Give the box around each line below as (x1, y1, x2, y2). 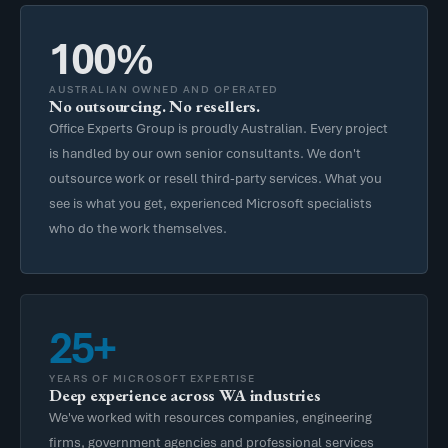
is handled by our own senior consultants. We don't (49, 143, 361, 162)
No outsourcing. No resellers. (49, 94, 261, 117)
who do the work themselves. (49, 218, 227, 237)
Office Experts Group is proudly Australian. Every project (49, 118, 388, 137)
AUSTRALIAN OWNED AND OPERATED (49, 81, 279, 96)
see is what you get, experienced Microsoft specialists (49, 193, 372, 212)
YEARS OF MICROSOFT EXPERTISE (49, 370, 255, 385)
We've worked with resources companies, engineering (49, 407, 372, 426)
